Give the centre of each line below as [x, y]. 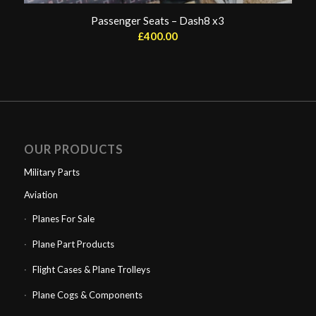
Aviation [41, 194]
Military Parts [51, 172]
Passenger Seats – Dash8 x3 [158, 20]
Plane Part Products [73, 244]
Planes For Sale [63, 218]
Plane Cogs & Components [87, 294]
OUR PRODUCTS [73, 149]
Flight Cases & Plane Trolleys [91, 269]
